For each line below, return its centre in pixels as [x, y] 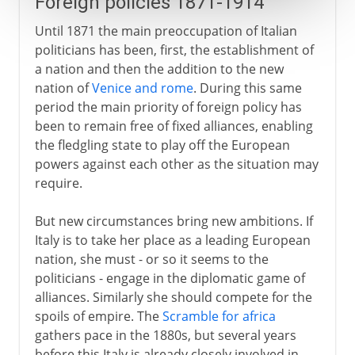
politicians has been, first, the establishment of [174, 50]
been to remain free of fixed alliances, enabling [174, 126]
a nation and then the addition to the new [159, 69]
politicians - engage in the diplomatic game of [170, 278]
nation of [63, 88]
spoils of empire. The [98, 316]
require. [58, 183]
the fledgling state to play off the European [162, 145]
